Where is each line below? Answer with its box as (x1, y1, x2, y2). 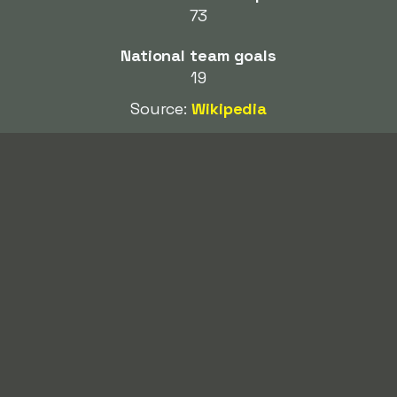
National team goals (120, 45, 277, 66)
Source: (129, 98, 192, 119)
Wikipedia (191, 98, 268, 119)
